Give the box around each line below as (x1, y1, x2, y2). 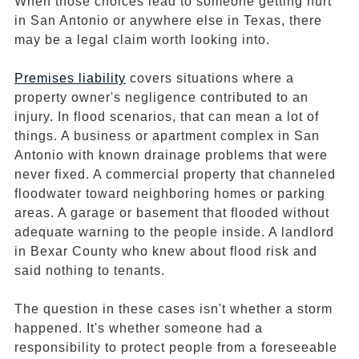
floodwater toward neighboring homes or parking (14, 187, 325, 201)
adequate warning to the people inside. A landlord (14, 225, 334, 240)
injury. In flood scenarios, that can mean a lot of (14, 110, 319, 124)
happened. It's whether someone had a (14, 321, 263, 336)
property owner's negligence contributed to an (14, 91, 309, 105)
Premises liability (14, 71, 126, 86)
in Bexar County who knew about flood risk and (14, 244, 317, 259)
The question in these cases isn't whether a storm (14, 302, 333, 317)
